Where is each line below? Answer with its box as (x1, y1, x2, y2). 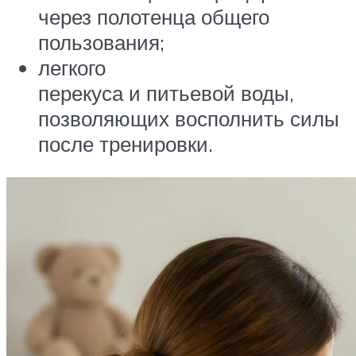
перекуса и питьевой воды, (38, 80, 294, 106)
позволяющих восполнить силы (38, 106, 339, 132)
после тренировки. (38, 131, 213, 157)
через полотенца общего (38, 4, 269, 30)
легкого (38, 55, 106, 81)
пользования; (38, 29, 164, 56)
